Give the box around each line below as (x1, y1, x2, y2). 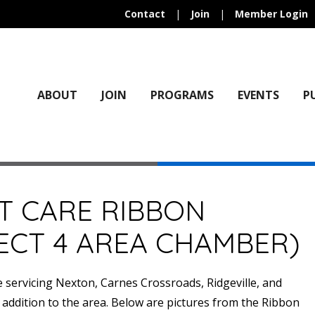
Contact (124, 7, 165, 20)
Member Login (234, 7, 308, 20)
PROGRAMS (150, 87, 214, 103)
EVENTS (237, 87, 279, 103)
